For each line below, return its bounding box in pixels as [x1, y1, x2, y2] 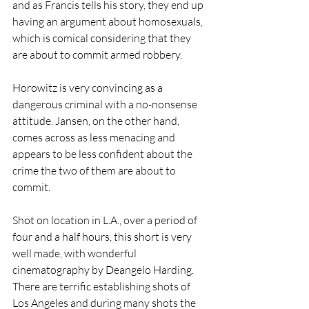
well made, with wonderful [12, 246, 139, 260]
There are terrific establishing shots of [12, 279, 192, 293]
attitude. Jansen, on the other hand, [12, 113, 181, 128]
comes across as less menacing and [12, 130, 177, 144]
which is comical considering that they [12, 30, 193, 45]
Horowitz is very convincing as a [12, 80, 165, 94]
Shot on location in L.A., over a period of [12, 212, 199, 227]
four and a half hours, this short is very [12, 229, 194, 243]
